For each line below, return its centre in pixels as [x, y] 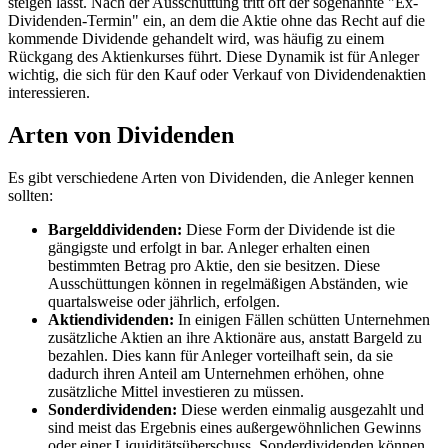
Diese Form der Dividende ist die [288, 229]
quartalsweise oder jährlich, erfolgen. [164, 301]
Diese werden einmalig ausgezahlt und [300, 409]
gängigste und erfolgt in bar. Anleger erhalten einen [209, 247]
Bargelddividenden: [115, 229]
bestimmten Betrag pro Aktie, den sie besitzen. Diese [214, 265]
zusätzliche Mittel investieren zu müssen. [176, 391]
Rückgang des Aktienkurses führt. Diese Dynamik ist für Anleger [213, 57]
